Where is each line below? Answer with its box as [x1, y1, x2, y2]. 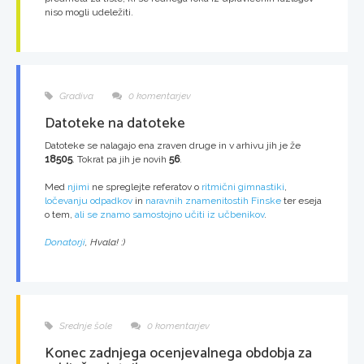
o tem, [45, 208, 75, 220]
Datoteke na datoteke [45, 110, 185, 136]
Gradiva [57, 89, 93, 102]
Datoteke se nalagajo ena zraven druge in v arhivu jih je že [45, 139, 301, 151]
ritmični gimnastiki [201, 180, 284, 193]
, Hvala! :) [85, 236, 125, 248]
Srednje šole [57, 319, 112, 331]
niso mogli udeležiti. [45, 6, 133, 18]
